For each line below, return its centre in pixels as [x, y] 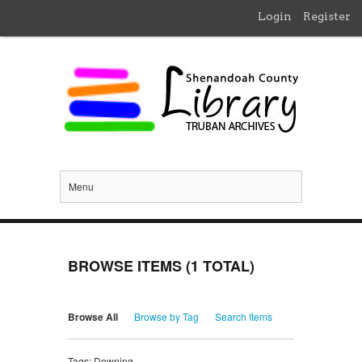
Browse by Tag [166, 317]
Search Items [244, 317]
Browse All [93, 317]
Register [327, 16]
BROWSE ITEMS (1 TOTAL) [161, 266]
